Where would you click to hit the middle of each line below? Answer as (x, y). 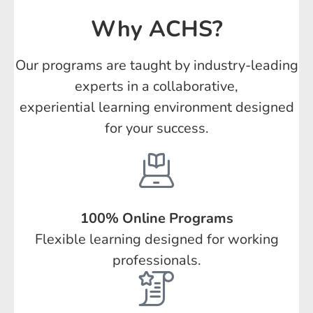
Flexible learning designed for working (156, 240)
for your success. (156, 129)
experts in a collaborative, (156, 87)
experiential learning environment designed (156, 108)
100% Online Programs (156, 219)
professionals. (156, 261)
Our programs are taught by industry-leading (156, 66)
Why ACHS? (156, 29)
